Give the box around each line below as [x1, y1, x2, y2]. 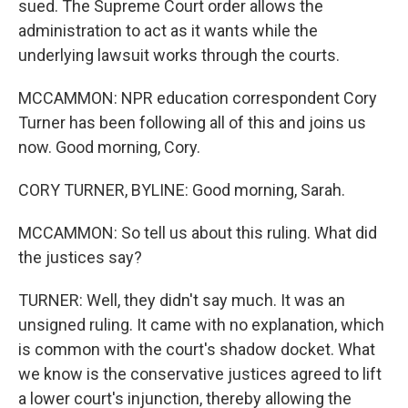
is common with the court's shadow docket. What [18, 340, 375, 359]
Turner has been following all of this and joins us [18, 113, 366, 132]
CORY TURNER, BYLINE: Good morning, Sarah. [18, 180, 345, 199]
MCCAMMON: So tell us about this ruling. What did [18, 223, 377, 242]
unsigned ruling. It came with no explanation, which [18, 315, 384, 334]
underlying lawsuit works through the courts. [18, 46, 340, 65]
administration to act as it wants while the [18, 21, 318, 40]
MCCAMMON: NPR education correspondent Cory [18, 88, 377, 107]
